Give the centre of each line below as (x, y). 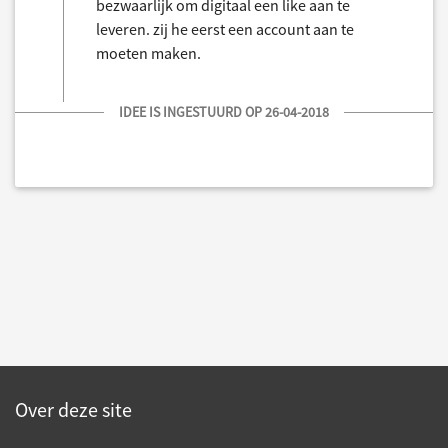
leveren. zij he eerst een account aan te (225, 28)
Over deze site (73, 409)
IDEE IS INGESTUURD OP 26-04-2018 (224, 111)
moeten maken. (148, 52)
